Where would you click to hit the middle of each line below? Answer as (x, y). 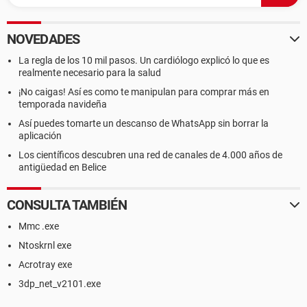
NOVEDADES (43, 39)
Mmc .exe (39, 226)
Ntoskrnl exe (45, 245)
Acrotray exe (45, 265)
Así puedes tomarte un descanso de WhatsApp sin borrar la (144, 123)
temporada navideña (63, 104)
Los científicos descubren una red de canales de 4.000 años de (150, 155)
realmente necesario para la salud (90, 73)
